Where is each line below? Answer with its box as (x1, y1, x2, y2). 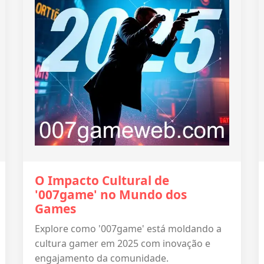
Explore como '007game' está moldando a (35, 222, 222, 235)
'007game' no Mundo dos (35, 186, 187, 203)
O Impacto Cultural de (35, 172, 169, 189)
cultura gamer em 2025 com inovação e (35, 237, 210, 250)
